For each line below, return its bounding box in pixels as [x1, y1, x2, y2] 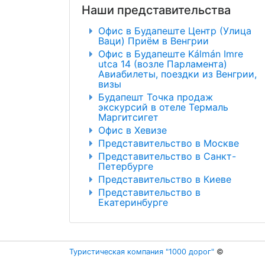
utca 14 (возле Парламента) [98, 58, 227, 70]
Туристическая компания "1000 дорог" [69, 247, 214, 257]
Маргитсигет [98, 111, 159, 124]
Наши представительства [82, 3, 231, 18]
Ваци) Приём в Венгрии [98, 35, 209, 47]
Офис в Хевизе [98, 124, 167, 137]
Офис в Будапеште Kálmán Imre [98, 48, 243, 60]
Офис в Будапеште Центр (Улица [98, 25, 251, 37]
